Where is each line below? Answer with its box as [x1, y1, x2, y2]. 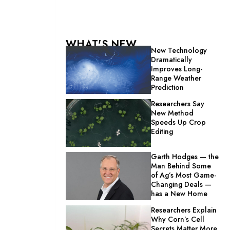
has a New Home [151, 188, 208, 199]
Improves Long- [151, 64, 203, 74]
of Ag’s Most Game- [151, 170, 217, 181]
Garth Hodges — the [151, 151, 219, 162]
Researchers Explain [151, 205, 217, 216]
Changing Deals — [151, 179, 212, 190]
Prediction [151, 82, 184, 92]
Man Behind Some [151, 161, 212, 171]
